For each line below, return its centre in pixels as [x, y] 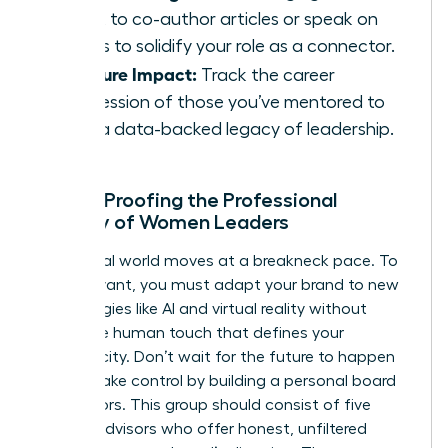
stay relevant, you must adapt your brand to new [218, 284]
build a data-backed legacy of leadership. [225, 128]
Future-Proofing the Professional [187, 199]
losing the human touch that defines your [190, 332]
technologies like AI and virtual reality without [202, 308]
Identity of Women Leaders [163, 221]
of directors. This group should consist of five [204, 404]
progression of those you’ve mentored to [221, 101]
